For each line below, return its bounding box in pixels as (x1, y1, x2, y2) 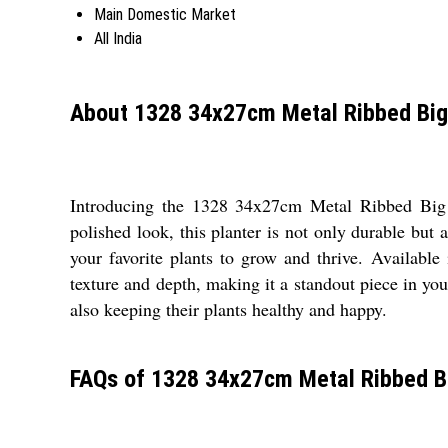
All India (94, 28, 142, 48)
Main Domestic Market (94, 4, 236, 24)
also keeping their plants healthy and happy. (70, 296, 387, 321)
